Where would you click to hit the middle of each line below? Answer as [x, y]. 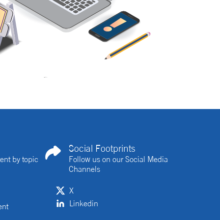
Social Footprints [102, 148]
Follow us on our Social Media [118, 159]
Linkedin [84, 203]
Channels [84, 169]
